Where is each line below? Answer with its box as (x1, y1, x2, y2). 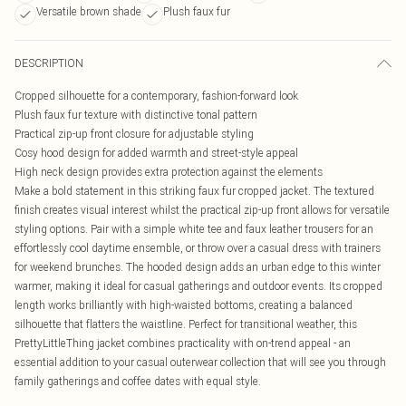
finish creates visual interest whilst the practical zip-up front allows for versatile (14, 203, 390, 217)
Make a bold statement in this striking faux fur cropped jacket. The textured (14, 184, 374, 198)
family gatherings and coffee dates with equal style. (14, 374, 261, 388)
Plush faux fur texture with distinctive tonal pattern (14, 108, 257, 121)
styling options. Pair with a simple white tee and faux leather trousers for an (14, 222, 373, 236)
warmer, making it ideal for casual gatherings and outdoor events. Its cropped (14, 279, 382, 293)
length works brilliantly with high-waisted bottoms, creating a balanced (14, 298, 353, 312)
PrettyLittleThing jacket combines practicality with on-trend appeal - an (14, 336, 351, 350)
